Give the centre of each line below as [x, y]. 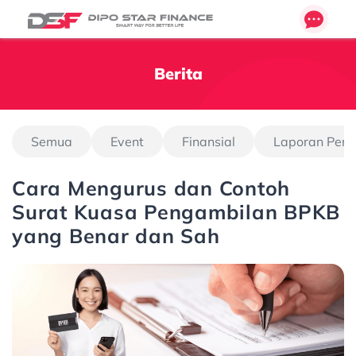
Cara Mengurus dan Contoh [151, 188]
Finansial [209, 141]
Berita [178, 74]
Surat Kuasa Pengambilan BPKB [176, 212]
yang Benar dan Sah [116, 236]
